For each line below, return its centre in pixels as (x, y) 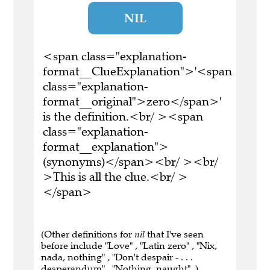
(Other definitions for (88, 234)
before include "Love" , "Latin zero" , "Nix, (129, 246)
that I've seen (174, 234)
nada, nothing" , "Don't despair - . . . (117, 257)
